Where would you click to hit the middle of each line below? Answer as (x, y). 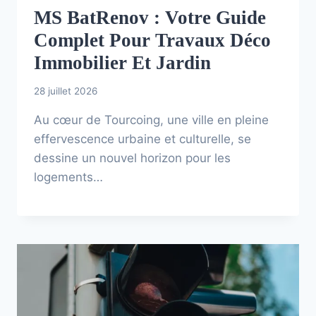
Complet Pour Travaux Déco (152, 41)
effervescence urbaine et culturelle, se (142, 139)
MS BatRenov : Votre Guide (150, 18)
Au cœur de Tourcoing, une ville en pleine (151, 120)
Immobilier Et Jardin (122, 63)
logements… (68, 177)
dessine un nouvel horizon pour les (132, 158)
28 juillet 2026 (66, 91)
